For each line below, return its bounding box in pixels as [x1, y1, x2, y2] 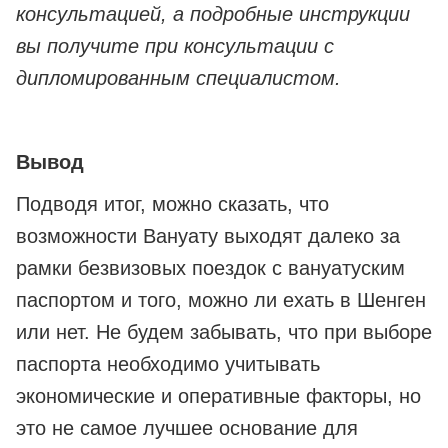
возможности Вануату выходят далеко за [16, 225, 400, 248]
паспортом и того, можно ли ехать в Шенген [16, 289, 426, 312]
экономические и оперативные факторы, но [16, 385, 421, 408]
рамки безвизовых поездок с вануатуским [16, 257, 405, 280]
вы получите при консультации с [16, 35, 334, 58]
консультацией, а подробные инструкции [16, 3, 410, 26]
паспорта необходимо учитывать [16, 353, 320, 376]
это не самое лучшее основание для [16, 417, 358, 440]
